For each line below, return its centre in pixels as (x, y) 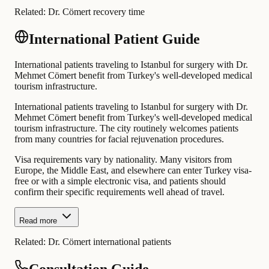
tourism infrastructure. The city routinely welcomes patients (126, 128)
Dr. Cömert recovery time (96, 12)
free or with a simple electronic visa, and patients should (120, 181)
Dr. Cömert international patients (110, 242)
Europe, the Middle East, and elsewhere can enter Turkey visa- (133, 171)
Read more (38, 221)
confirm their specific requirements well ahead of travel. (119, 192)
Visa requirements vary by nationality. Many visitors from (123, 160)
